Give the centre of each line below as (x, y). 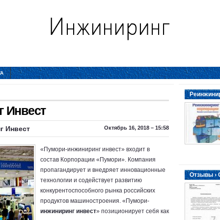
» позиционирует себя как (133, 211)
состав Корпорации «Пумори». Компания (98, 160)
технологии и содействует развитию (91, 180)
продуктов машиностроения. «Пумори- (95, 201)
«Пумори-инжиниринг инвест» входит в (95, 149)
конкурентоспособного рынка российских (98, 191)
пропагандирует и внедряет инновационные (103, 170)
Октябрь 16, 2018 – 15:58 (136, 128)
